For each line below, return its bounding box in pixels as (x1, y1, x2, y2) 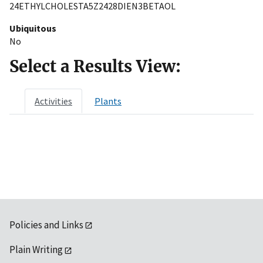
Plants (95, 95, 122, 107)
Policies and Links (9, 218, 83, 231)
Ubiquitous (9, 22, 56, 34)
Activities (35, 95, 72, 107)
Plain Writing (9, 243, 63, 257)
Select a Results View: (9, 56, 181, 76)
